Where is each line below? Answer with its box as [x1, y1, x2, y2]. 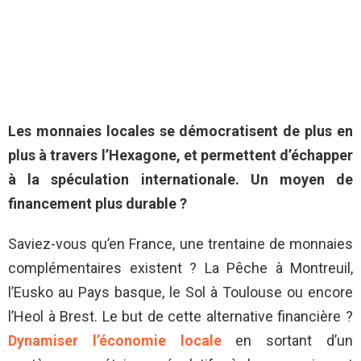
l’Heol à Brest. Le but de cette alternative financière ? [8, 308, 353, 326]
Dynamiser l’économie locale [8, 332, 222, 350]
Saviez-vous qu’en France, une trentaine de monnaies [8, 235, 353, 253]
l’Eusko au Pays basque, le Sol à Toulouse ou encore [8, 284, 353, 301]
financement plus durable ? [8, 195, 187, 213]
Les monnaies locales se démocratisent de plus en [8, 122, 353, 140]
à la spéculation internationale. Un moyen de [8, 171, 353, 189]
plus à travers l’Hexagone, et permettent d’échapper [8, 147, 353, 164]
